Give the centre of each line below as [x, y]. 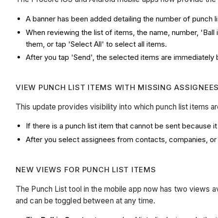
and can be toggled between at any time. [87, 200]
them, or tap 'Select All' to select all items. [96, 44]
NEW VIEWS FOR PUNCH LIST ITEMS [87, 170]
